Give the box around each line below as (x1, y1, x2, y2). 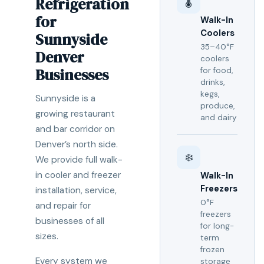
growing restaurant (35, 108, 115, 120)
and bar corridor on (35, 123, 115, 135)
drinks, (200, 77, 225, 87)
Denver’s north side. (35, 138, 118, 150)
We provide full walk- (35, 154, 123, 166)
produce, (200, 101, 235, 111)
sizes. (35, 230, 58, 242)
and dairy (200, 113, 236, 123)
